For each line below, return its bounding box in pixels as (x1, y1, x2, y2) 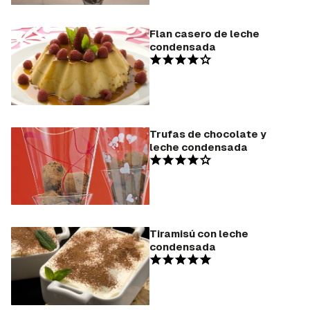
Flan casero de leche (149, 27, 259, 41)
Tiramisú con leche (149, 227, 248, 241)
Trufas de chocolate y (149, 127, 266, 140)
